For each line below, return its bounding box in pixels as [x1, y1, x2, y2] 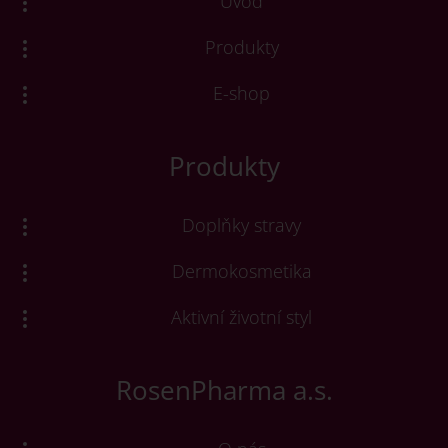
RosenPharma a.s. [115, 371, 333, 408]
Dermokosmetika [171, 258, 312, 283]
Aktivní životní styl [171, 304, 312, 329]
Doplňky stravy [182, 212, 301, 237]
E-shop [213, 80, 270, 105]
